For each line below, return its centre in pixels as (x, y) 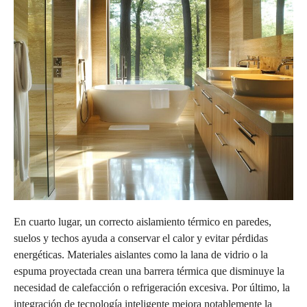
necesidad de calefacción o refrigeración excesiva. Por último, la (152, 287)
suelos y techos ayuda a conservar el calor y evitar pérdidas (141, 238)
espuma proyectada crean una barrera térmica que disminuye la (149, 271)
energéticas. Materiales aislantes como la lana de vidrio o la (141, 254)
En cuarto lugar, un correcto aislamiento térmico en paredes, (143, 221)
